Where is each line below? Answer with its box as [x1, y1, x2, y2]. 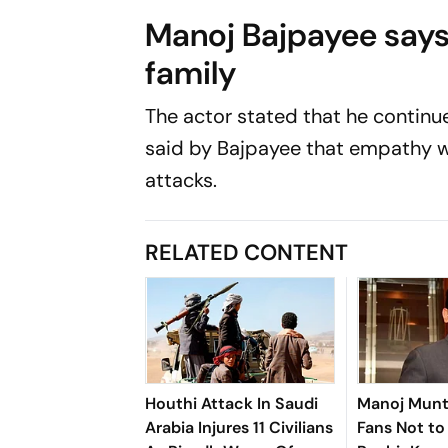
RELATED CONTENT [145, 237, 349, 267]
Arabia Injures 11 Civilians [145, 416, 334, 438]
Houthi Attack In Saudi [145, 392, 319, 414]
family [145, 51, 237, 94]
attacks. [145, 166, 218, 193]
